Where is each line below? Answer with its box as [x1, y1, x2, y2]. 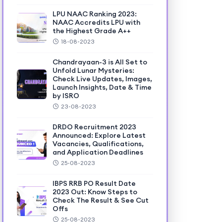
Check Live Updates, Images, [52, 74, 152, 83]
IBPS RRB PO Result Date [52, 179, 136, 188]
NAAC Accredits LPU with [52, 18, 140, 27]
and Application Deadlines [52, 148, 143, 157]
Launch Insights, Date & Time [52, 83, 152, 92]
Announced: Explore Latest [52, 131, 146, 140]
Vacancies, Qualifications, [52, 139, 144, 148]
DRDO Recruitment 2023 [52, 122, 136, 131]
